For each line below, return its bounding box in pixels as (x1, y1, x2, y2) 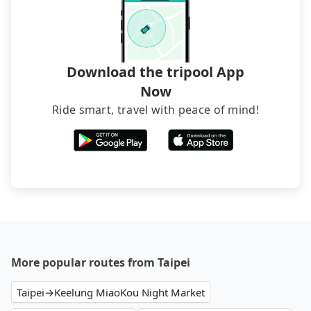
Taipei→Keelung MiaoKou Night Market (17, 285, 205, 300)
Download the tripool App (67, 62, 244, 82)
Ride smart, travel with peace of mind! (51, 102, 260, 118)
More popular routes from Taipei (11, 255, 190, 271)
